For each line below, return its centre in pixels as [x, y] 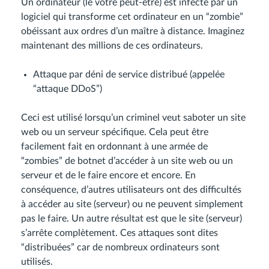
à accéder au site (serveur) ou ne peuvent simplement [132, 204]
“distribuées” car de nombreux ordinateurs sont [120, 247]
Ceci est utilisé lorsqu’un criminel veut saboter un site [133, 118]
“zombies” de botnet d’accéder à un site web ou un [127, 161]
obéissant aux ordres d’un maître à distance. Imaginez [133, 31]
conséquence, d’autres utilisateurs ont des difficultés [131, 190]
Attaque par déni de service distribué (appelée [129, 74]
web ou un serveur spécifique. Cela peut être [115, 132]
